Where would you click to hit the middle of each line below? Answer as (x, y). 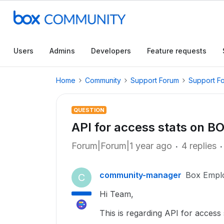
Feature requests (177, 51)
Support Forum (155, 80)
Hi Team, (116, 194)
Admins (62, 51)
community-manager (140, 175)
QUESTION (89, 110)
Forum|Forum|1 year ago (122, 146)
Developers (111, 51)
